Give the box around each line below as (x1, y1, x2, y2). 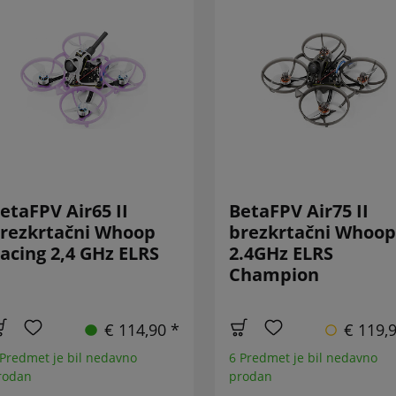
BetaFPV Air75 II (228, 199, 369, 224)
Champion (228, 263, 319, 287)
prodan (228, 368, 272, 385)
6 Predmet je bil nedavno (228, 349, 377, 367)
